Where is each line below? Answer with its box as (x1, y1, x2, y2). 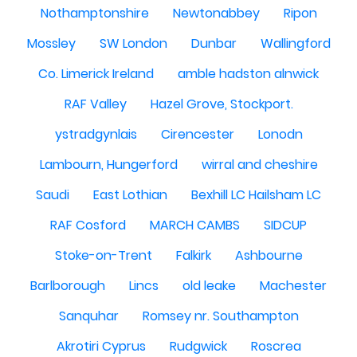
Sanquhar (58, 307, 119, 326)
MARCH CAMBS (150, 216, 240, 235)
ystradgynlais (54, 125, 137, 144)
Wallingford (260, 34, 331, 53)
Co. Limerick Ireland (38, 65, 154, 84)
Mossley (26, 34, 76, 53)
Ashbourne (234, 246, 303, 265)
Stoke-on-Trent (54, 246, 152, 265)
